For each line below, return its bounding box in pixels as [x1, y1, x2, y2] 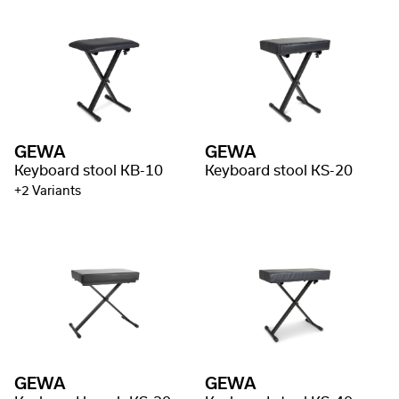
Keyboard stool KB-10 [14, 164, 163, 179]
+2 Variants [14, 185, 81, 199]
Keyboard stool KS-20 [205, 164, 353, 179]
